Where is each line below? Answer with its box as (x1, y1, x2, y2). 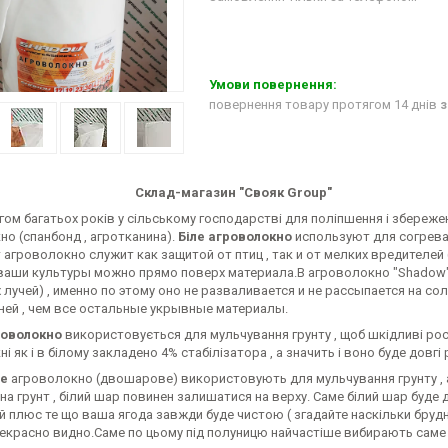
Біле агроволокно (178, 229, 292, 244)
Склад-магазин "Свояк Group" (135, 185, 332, 200)
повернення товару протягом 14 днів (209, 97, 440, 113)
